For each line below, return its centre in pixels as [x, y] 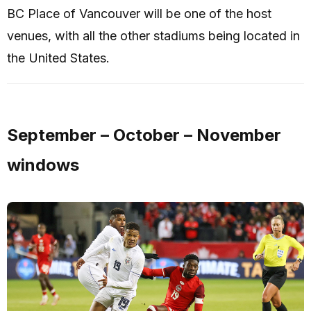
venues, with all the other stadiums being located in [153, 36]
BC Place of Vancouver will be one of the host [139, 14]
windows [43, 165]
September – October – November [144, 135]
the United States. [58, 58]
